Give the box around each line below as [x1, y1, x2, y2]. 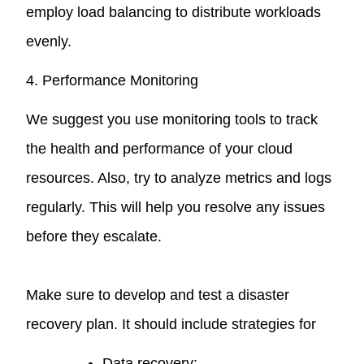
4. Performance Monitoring [26, 71, 199, 89]
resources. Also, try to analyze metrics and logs [26, 169, 332, 186]
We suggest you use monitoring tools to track [26, 110, 318, 128]
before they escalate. [26, 227, 162, 245]
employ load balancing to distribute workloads [26, 3, 322, 20]
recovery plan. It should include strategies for [26, 315, 317, 332]
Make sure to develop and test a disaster [26, 286, 290, 303]
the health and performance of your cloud [26, 140, 293, 157]
